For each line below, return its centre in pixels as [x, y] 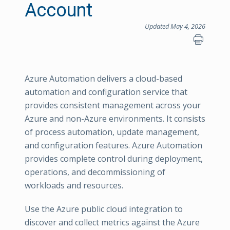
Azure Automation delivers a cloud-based [103, 79]
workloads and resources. [74, 185]
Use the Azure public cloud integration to [104, 209]
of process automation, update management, [112, 132]
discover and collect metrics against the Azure [112, 222]
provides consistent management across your [113, 105]
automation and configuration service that [106, 92]
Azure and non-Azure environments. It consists [115, 119]
